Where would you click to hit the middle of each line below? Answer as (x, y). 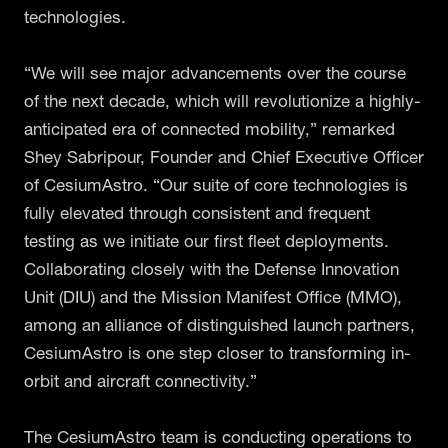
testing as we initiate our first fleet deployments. (206, 240)
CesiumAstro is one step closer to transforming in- (217, 352)
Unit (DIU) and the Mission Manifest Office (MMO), (213, 296)
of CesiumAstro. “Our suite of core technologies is (216, 184)
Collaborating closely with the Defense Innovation (211, 268)
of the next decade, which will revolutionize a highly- (222, 100)
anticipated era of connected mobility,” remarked (209, 128)
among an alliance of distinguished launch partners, (219, 324)
